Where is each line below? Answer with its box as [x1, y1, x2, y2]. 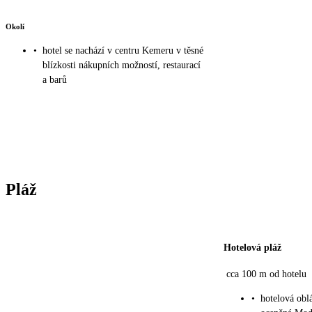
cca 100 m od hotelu [226, 269, 306, 280]
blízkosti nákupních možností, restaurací [42, 60, 201, 71]
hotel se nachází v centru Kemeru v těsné [42, 45, 203, 56]
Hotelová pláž [224, 242, 281, 253]
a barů [42, 75, 67, 86]
